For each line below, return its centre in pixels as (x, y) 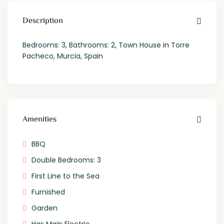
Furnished (48, 192)
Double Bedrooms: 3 (66, 160)
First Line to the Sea (66, 176)
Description (43, 21)
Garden (45, 208)
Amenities (40, 120)
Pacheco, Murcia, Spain (63, 56)
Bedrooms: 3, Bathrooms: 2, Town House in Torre (106, 45)
